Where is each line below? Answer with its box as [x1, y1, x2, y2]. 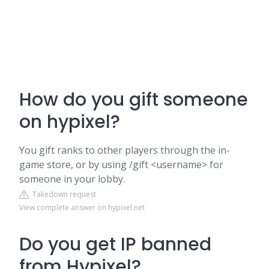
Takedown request [29, 189, 96, 199]
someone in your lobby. [19, 172, 125, 186]
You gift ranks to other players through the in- [19, 144, 230, 157]
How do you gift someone [19, 87, 248, 112]
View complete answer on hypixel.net [19, 202, 145, 213]
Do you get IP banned [19, 232, 211, 257]
